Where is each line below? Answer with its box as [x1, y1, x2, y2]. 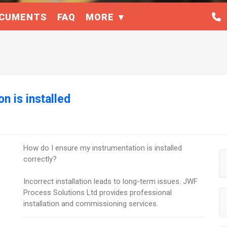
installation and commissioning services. [23, 199, 159, 209]
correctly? [23, 155, 57, 164]
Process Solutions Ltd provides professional [23, 188, 172, 198]
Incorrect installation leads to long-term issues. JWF [23, 177, 198, 186]
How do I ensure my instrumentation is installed [23, 143, 182, 153]
